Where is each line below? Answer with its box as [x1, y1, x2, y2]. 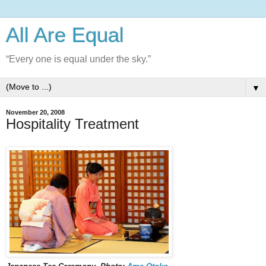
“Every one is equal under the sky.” [6, 54, 151, 64]
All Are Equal [6, 24, 124, 46]
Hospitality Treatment [6, 116, 139, 132]
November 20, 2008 [6, 109, 65, 116]
